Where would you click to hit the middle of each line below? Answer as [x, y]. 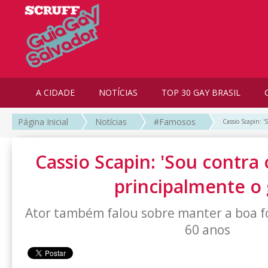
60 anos [208, 230]
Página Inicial [43, 122]
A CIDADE [55, 92]
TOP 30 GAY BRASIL [201, 92]
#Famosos [175, 122]
